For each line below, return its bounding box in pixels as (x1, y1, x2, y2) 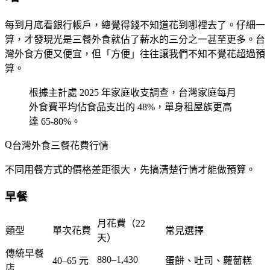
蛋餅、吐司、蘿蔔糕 (165, 256, 252, 266)
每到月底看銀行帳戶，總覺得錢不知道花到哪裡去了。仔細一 (5, 19, 265, 30)
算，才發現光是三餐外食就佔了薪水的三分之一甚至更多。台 (5, 34, 265, 45)
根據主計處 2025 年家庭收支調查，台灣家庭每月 (29, 87, 236, 98)
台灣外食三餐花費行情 (12, 140, 108, 151)
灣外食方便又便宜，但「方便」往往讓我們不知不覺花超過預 (5, 48, 265, 59)
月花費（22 (97, 218, 145, 229)
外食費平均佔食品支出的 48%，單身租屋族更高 (29, 101, 232, 112)
